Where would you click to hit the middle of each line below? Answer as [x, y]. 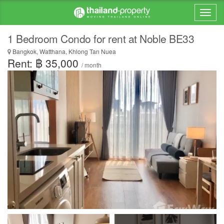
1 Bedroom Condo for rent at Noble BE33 [101, 38]
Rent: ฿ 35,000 [44, 63]
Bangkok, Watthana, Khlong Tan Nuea [63, 51]
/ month [91, 65]
